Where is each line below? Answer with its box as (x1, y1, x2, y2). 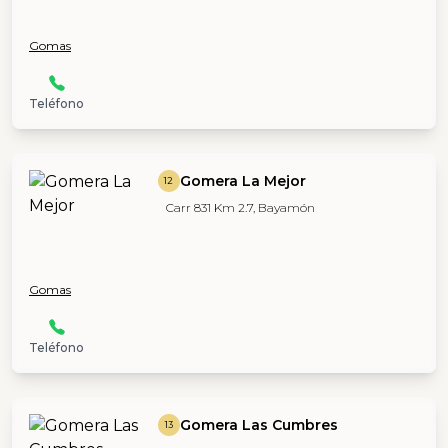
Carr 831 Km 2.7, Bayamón (165, 199, 315, 215)
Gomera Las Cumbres (179, 415, 338, 434)
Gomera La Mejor (179, 171, 306, 190)
